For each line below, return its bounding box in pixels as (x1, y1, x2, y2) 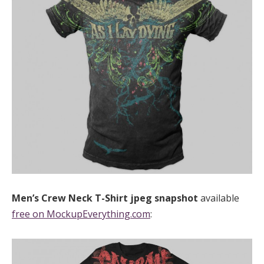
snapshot (154, 191, 200, 204)
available (200, 191, 239, 204)
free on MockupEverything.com (12, 207, 150, 220)
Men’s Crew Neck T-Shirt (12, 191, 130, 204)
